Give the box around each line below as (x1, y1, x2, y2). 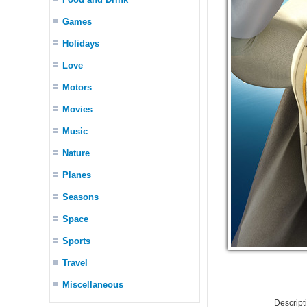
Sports (62, 236, 90, 246)
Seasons (62, 192, 99, 202)
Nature (62, 148, 90, 158)
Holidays (62, 38, 99, 49)
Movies (62, 104, 93, 114)
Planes (62, 170, 91, 180)
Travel (62, 258, 88, 268)
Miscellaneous (62, 280, 123, 290)
